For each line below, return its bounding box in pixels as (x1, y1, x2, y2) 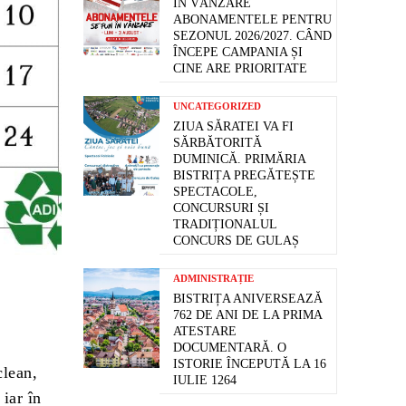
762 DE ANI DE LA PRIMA (173, 308, 323, 323)
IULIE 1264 (173, 373, 237, 388)
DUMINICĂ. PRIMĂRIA (173, 152, 306, 167)
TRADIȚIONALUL (173, 217, 277, 232)
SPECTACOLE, (173, 185, 257, 199)
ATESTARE (173, 324, 237, 339)
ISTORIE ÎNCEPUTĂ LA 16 (173, 357, 326, 372)
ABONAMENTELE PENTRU (173, 13, 332, 27)
